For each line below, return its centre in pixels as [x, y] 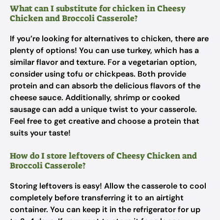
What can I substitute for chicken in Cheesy [98, 8]
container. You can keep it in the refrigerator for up [105, 209]
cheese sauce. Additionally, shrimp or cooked [95, 97]
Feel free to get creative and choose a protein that [105, 121]
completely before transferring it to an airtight [97, 198]
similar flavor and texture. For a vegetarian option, [103, 62]
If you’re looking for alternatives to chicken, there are [109, 39]
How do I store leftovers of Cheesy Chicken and [103, 156]
